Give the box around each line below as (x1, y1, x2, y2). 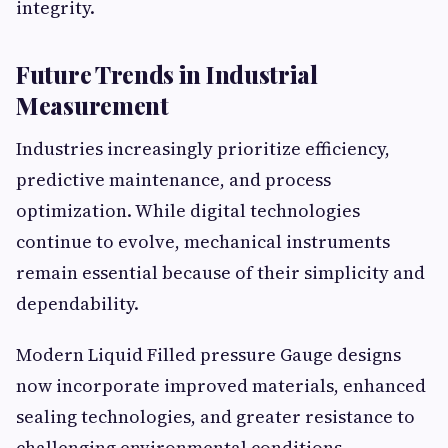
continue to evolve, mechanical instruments (16, 229, 390, 255)
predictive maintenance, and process (16, 167, 331, 193)
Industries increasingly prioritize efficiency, (16, 136, 390, 162)
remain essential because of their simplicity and (16, 260, 425, 286)
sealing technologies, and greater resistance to (16, 404, 415, 430)
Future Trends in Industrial (16, 58, 318, 91)
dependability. (16, 291, 139, 317)
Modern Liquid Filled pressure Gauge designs (16, 342, 401, 368)
